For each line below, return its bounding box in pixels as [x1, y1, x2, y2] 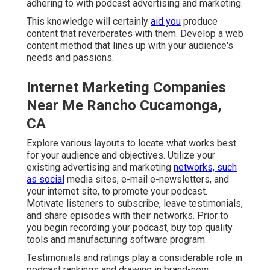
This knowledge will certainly [27, 15, 151, 27]
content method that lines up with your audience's [27, 39, 233, 51]
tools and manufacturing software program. [27, 233, 207, 245]
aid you [151, 15, 181, 27]
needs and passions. [27, 51, 114, 63]
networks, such [174, 161, 237, 173]
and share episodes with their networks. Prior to [27, 209, 228, 221]
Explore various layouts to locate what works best [27, 137, 236, 149]
